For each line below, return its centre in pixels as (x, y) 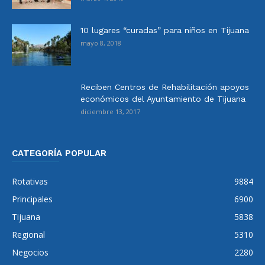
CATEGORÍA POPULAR (59, 153)
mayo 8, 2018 (101, 43)
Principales (32, 199)
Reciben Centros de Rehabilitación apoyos (165, 87)
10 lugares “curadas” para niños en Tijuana (165, 30)
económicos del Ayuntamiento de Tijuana (163, 98)
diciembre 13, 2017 (110, 111)
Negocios (30, 252)
